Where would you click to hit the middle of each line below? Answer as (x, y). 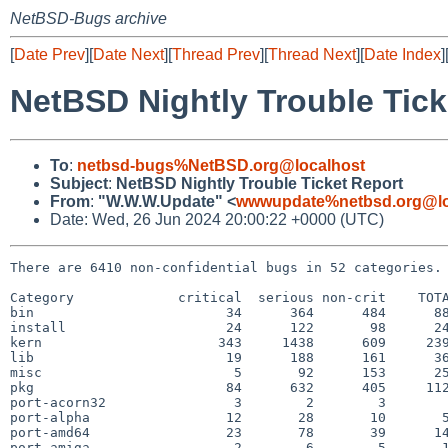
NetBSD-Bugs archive (88, 18)
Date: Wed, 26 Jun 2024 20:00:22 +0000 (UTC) (217, 219)
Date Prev (49, 54)
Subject (79, 183)
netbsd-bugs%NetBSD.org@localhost (221, 165)
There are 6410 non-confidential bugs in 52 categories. (226, 267)
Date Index (402, 54)
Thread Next (312, 54)
